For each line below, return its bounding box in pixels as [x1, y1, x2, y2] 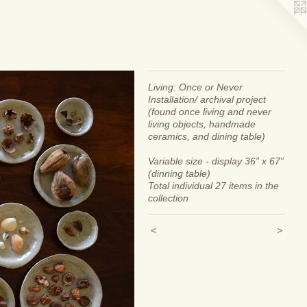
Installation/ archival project [148, 94, 266, 105]
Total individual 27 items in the [148, 180, 279, 191]
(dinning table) [148, 168, 210, 179]
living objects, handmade [148, 119, 256, 130]
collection [148, 193, 188, 204]
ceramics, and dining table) [148, 131, 265, 142]
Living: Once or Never [148, 82, 243, 93]
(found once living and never [148, 106, 271, 117]
